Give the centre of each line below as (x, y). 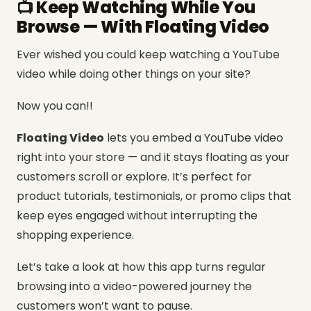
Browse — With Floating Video (143, 26)
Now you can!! (55, 106)
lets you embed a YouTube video (194, 137)
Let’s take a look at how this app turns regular (141, 267)
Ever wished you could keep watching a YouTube (148, 54)
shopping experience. (75, 235)
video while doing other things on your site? (134, 74)
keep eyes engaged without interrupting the (137, 215)
